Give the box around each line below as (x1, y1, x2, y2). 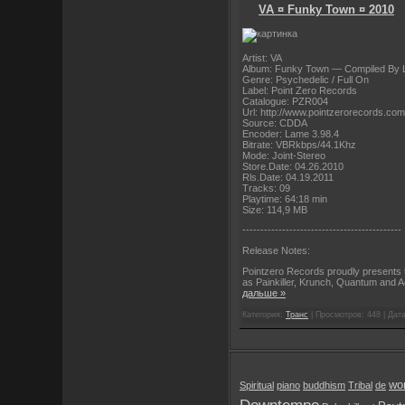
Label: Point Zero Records (242, 84, 357, 96)
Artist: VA (242, 52, 282, 63)
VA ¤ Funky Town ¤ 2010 (259, 3, 394, 17)
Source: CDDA (242, 117, 307, 128)
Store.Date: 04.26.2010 (242, 160, 344, 172)
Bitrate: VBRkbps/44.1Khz (242, 138, 356, 150)
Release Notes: (242, 244, 310, 256)
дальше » (242, 287, 286, 298)
